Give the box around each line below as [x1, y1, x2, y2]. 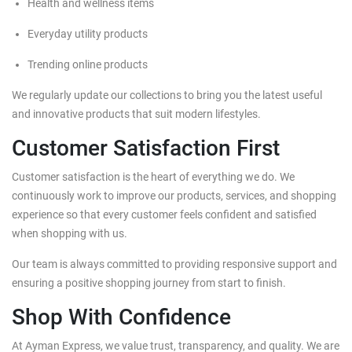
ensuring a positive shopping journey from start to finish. [12, 277, 286, 289]
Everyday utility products [27, 27, 148, 40]
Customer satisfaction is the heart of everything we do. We [12, 170, 295, 183]
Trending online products [27, 58, 148, 71]
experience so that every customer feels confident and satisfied [12, 208, 317, 221]
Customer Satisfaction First [12, 135, 280, 161]
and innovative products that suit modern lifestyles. [12, 108, 261, 120]
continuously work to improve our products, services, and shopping [12, 189, 336, 202]
